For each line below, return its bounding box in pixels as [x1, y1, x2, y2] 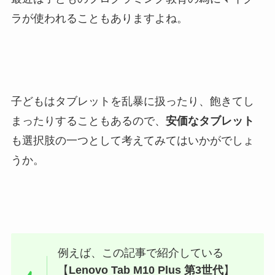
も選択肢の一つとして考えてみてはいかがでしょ [10, 134, 254, 147]
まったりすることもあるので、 [10, 115, 166, 128]
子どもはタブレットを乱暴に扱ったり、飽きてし [10, 95, 254, 108]
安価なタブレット [165, 115, 254, 128]
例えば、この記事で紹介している [58, 246, 224, 259]
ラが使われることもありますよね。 [10, 12, 188, 25]
